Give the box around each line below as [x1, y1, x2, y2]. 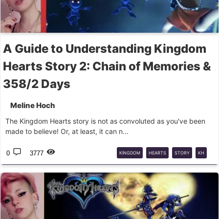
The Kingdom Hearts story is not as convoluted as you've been [5, 117, 205, 125]
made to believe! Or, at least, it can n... [5, 127, 129, 135]
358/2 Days [3, 77, 70, 91]
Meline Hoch [10, 101, 55, 110]
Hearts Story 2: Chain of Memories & [3, 59, 211, 73]
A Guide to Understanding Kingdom [3, 42, 206, 56]
